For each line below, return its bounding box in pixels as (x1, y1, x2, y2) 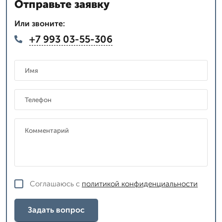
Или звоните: (14, 18, 65, 28)
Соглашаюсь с (30, 179, 82, 188)
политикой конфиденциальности (82, 179, 198, 188)
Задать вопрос (28, 205, 85, 215)
